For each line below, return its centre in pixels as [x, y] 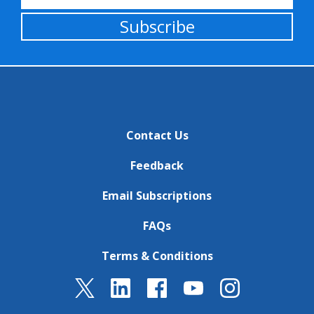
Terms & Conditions [157, 256]
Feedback [157, 165]
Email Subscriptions [157, 195]
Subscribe [157, 26]
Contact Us [157, 135]
